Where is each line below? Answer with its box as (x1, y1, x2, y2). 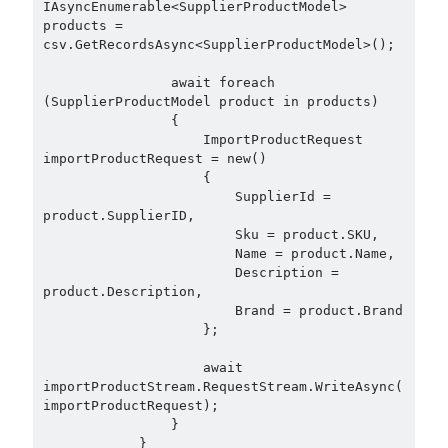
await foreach (42, 75, 171, 91)
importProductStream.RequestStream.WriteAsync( (42, 379, 403, 395)
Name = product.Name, (42, 246, 235, 262)
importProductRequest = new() (42, 151, 267, 167)
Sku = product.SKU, (42, 227, 235, 243)
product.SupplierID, (42, 208, 195, 224)
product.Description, (42, 284, 203, 300)
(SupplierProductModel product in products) (42, 94, 379, 110)
